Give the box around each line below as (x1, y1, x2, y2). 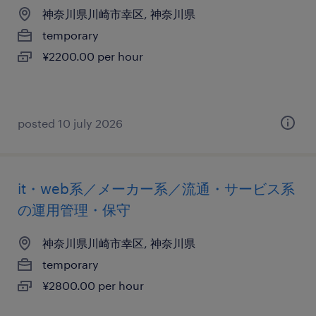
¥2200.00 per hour (42, 49, 143, 63)
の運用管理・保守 (18, 201, 130, 218)
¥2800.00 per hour (42, 279, 144, 292)
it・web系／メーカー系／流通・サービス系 (18, 180, 295, 197)
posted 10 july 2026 (18, 116, 123, 130)
